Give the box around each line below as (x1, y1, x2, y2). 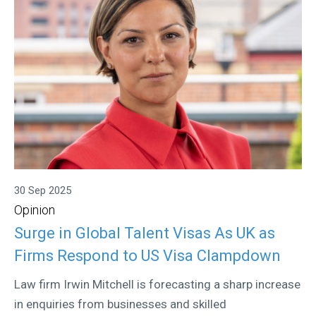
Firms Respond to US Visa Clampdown (14, 246, 281, 265)
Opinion (14, 202, 55, 218)
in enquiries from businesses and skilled (14, 296, 226, 311)
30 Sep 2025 (14, 184, 71, 197)
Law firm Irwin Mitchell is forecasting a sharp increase (14, 276, 300, 291)
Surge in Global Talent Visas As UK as (14, 224, 275, 242)
